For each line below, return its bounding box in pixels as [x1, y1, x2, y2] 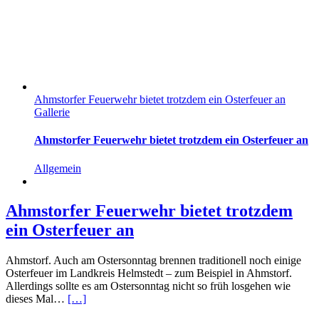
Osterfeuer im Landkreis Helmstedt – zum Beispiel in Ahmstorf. [6, 267, 292, 280]
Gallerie [34, 106, 70, 118]
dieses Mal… [6, 293, 68, 305]
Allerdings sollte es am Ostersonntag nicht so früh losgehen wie [6, 280, 291, 293]
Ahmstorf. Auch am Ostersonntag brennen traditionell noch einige [6, 254, 301, 267]
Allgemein [34, 162, 81, 174]
